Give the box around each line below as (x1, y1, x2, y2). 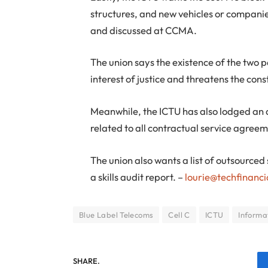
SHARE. (73, 256, 100, 266)
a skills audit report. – (90, 170, 185, 183)
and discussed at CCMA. (90, 23, 197, 36)
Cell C (168, 209, 190, 220)
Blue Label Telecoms (79, 209, 154, 220)
